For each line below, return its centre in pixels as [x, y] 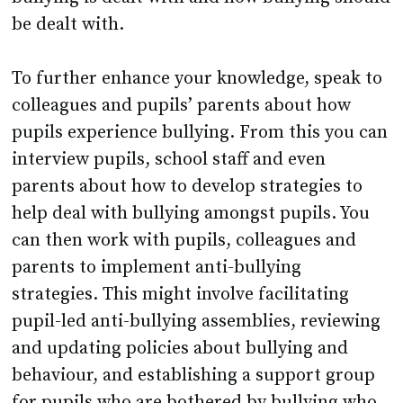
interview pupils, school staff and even [169, 160]
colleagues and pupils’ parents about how [182, 106]
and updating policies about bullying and [180, 349]
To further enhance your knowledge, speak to [197, 79]
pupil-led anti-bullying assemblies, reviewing [197, 322]
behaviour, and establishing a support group [194, 376]
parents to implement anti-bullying [157, 268]
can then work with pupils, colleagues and [184, 241]
